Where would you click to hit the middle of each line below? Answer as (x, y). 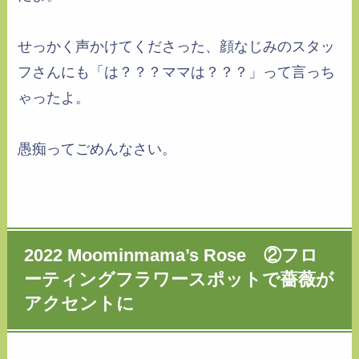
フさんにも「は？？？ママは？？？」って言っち (177, 73)
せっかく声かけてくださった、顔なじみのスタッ (177, 47)
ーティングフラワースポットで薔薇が (179, 280)
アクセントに (80, 304)
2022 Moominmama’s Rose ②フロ (171, 256)
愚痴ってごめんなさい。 (97, 149)
